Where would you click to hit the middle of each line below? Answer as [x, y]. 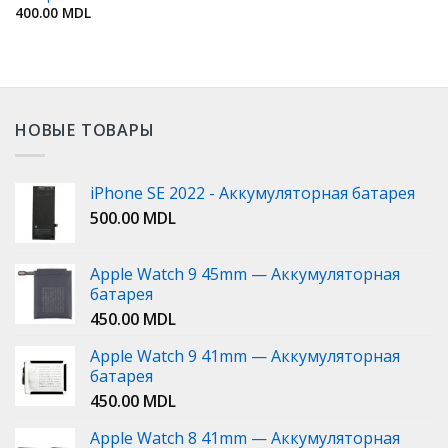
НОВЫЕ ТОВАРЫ [85, 130]
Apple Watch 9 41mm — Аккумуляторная [245, 355]
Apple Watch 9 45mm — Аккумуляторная [245, 273]
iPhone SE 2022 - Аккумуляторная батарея [252, 192]
